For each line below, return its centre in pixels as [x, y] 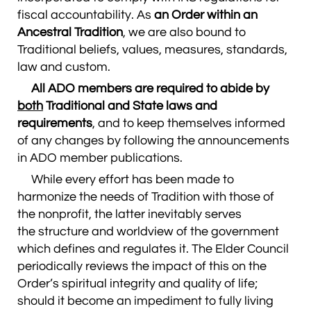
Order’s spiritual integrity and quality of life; [137, 284]
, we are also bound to [184, 32]
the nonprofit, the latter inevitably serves [129, 214]
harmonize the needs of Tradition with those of [146, 197]
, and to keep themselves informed [189, 123]
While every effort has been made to [126, 179]
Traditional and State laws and [130, 106]
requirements [55, 123]
